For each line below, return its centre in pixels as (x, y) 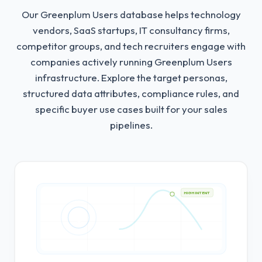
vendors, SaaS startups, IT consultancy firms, (131, 30)
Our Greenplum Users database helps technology (131, 14)
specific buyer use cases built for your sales (131, 109)
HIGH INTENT (196, 194)
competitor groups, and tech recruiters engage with (131, 46)
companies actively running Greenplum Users (131, 62)
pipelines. (131, 125)
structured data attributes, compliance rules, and (131, 93)
